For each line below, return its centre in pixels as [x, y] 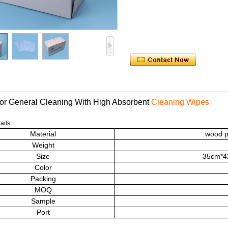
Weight [42, 145]
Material [42, 134]
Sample [42, 201]
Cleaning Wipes [179, 102]
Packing [42, 179]
